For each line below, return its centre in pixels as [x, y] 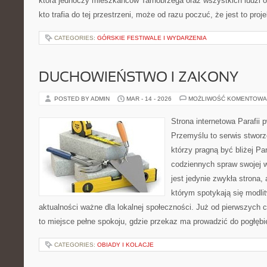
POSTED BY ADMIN [83, 99]
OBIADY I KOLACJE [125, 245]
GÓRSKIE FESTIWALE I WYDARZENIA [152, 38]
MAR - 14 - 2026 [149, 99]
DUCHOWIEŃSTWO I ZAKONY [139, 78]
